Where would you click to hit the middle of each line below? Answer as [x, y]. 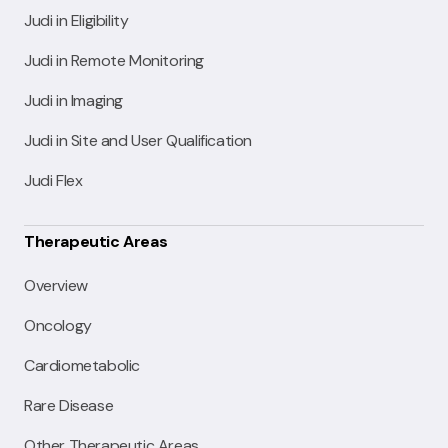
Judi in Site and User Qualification [138, 140]
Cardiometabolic [82, 365]
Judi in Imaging [73, 100]
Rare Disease [69, 405]
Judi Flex [53, 180]
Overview [56, 285]
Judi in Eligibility [76, 20]
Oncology [58, 325]
